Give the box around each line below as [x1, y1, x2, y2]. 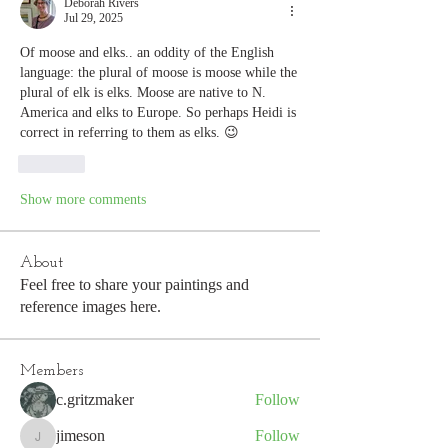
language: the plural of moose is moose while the [20, 65, 297, 80]
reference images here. [20, 298, 161, 315]
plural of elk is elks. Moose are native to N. [20, 85, 266, 100]
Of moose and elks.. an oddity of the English [20, 45, 274, 60]
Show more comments [20, 192, 146, 207]
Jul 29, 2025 [64, 11, 123, 25]
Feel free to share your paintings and [20, 276, 249, 293]
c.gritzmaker [56, 391, 134, 408]
